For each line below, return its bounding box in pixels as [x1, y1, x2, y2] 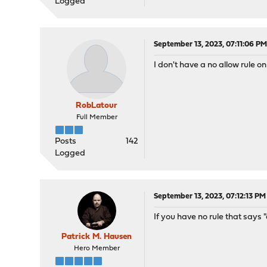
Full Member [76, 114, 117, 121]
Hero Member [73, 245, 120, 252]
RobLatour [76, 101, 118, 110]
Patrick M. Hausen [61, 232, 132, 241]
